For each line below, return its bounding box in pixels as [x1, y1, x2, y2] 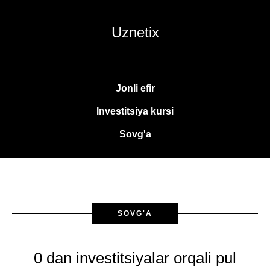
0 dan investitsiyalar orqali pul [34, 249, 236, 267]
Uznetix [111, 24, 159, 40]
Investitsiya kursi [96, 106, 174, 116]
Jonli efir [115, 83, 155, 93]
